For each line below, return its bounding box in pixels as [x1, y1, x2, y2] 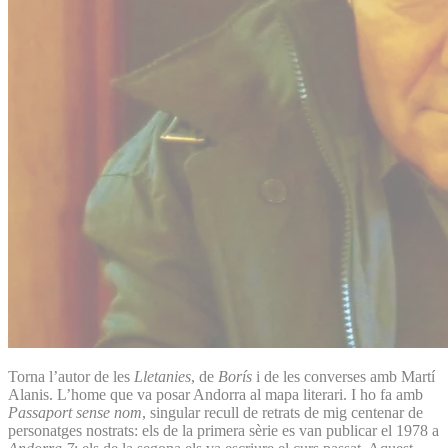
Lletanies [134, 367, 191, 385]
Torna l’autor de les [8, 367, 134, 385]
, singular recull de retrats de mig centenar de [142, 403, 423, 421]
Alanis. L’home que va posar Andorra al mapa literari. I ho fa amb [8, 385, 423, 403]
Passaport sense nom [8, 403, 142, 421]
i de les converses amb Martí [256, 367, 435, 385]
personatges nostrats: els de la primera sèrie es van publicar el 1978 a [8, 421, 439, 439]
